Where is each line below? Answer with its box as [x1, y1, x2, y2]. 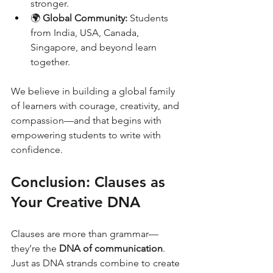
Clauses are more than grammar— [11, 228, 158, 239]
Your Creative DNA [11, 193, 140, 211]
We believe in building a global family [11, 85, 177, 97]
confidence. [11, 144, 63, 155]
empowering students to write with [11, 129, 163, 141]
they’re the [11, 243, 59, 254]
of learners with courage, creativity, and [11, 100, 182, 112]
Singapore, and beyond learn [30, 41, 159, 53]
